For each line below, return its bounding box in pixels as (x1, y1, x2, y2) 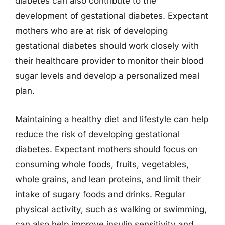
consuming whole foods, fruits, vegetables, (15, 159, 189, 169)
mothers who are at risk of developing (15, 26, 168, 36)
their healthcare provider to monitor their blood (15, 56, 203, 66)
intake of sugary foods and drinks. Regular (15, 189, 185, 199)
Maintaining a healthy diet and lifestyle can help (15, 114, 208, 124)
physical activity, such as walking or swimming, (15, 204, 207, 214)
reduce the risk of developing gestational (15, 129, 180, 139)
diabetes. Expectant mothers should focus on (15, 144, 198, 154)
